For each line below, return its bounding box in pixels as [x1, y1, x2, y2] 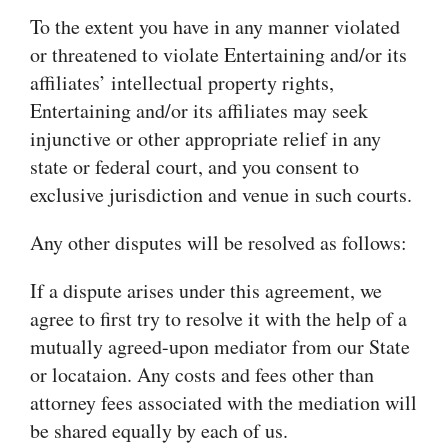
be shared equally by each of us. [30, 417, 288, 444]
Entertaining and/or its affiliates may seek [30, 97, 368, 124]
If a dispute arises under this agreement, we [30, 277, 382, 304]
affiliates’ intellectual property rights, [30, 69, 334, 96]
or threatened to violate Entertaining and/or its [30, 41, 407, 68]
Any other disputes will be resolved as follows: [30, 229, 407, 256]
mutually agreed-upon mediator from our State [30, 333, 410, 360]
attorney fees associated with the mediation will [30, 389, 417, 416]
